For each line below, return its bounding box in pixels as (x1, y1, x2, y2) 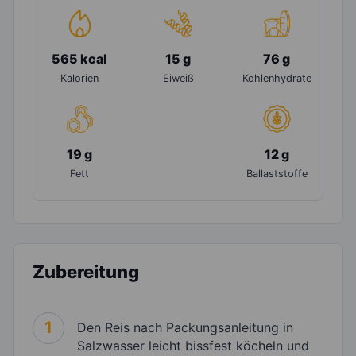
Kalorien (60, 72, 99, 84)
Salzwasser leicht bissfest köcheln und (77, 337, 309, 354)
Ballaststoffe (246, 167, 308, 180)
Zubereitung (33, 261, 139, 282)
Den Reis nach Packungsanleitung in (77, 319, 293, 335)
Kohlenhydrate (242, 72, 311, 84)
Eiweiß (162, 72, 194, 84)
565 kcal (52, 50, 107, 67)
